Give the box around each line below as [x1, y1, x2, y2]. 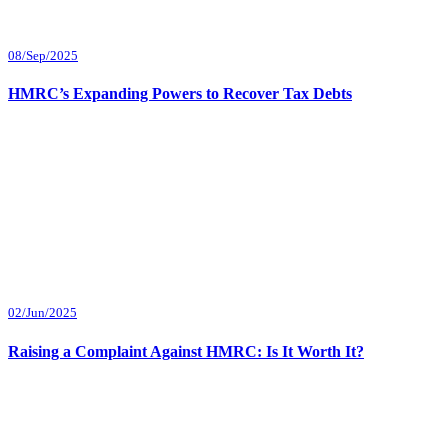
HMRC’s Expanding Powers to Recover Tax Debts [8, 85, 352, 103]
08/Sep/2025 [8, 47, 78, 63]
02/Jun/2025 [8, 305, 77, 321]
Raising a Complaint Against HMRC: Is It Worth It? [8, 342, 364, 360]
